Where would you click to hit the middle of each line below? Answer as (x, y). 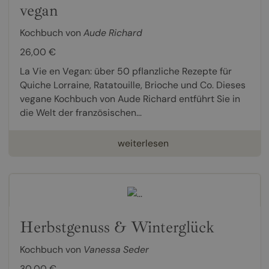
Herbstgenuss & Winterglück (117, 227)
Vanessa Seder (116, 250)
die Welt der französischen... (80, 112)
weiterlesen (143, 143)
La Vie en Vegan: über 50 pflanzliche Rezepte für (125, 71)
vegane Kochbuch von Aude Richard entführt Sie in (130, 98)
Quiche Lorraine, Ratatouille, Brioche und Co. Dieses (132, 85)
